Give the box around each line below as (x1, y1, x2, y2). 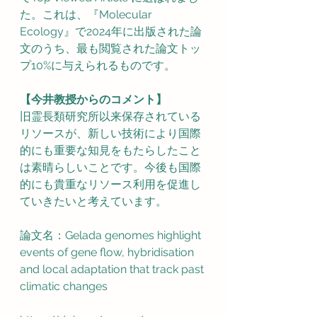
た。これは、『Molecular (20, 8, 155, 22)
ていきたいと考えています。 (20, 195, 167, 209)
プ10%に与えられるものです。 (20, 59, 175, 73)
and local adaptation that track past (20, 263, 207, 277)
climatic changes (20, 279, 108, 294)
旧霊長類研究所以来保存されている (20, 110, 201, 124)
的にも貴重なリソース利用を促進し (20, 178, 201, 192)
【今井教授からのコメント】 (20, 93, 167, 107)
